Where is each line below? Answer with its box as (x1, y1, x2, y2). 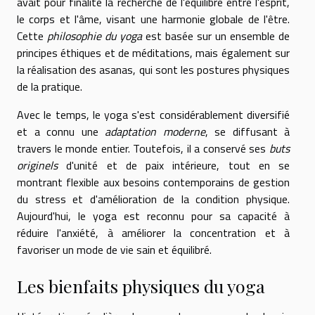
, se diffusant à (205, 122, 290, 140)
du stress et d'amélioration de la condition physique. (17, 190, 290, 207)
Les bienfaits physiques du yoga (17, 274, 265, 297)
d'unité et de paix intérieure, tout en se (58, 156, 290, 174)
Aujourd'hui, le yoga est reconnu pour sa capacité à (17, 207, 290, 224)
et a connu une (17, 122, 105, 140)
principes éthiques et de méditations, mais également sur (17, 44, 290, 61)
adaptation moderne (105, 122, 205, 140)
